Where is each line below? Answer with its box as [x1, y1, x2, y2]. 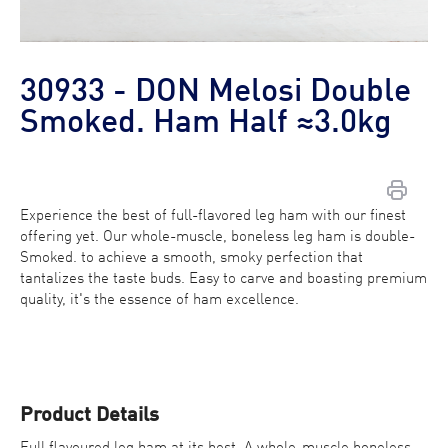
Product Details [20, 405, 159, 426]
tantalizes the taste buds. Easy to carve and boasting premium [20, 271, 427, 286]
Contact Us [12, 234, 123, 258]
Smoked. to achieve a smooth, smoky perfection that [20, 250, 363, 265]
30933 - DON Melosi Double [20, 76, 411, 109]
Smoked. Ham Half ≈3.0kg [20, 107, 392, 140]
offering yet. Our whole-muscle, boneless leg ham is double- [20, 229, 415, 244]
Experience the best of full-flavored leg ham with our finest [20, 208, 406, 223]
